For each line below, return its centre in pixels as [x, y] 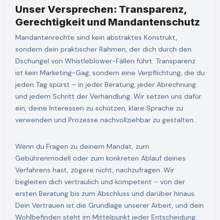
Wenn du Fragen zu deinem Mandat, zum [82, 147]
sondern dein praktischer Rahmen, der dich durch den [103, 49]
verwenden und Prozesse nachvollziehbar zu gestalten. [105, 120]
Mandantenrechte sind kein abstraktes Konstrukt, [18, 38]
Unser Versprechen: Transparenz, [101, 9]
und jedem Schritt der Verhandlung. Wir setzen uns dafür [108, 96]
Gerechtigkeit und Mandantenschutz [107, 22]
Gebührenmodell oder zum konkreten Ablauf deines [100, 158]
